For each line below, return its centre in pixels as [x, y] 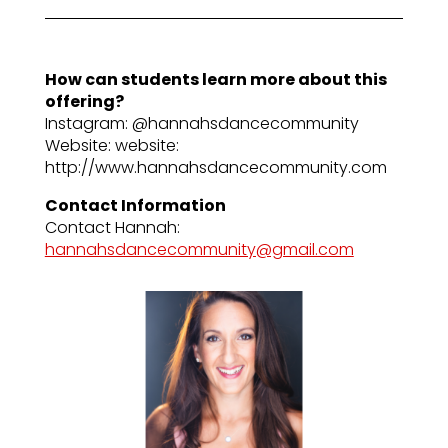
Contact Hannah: [112, 228]
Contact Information [135, 206]
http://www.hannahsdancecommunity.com [215, 168]
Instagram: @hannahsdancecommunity [201, 124]
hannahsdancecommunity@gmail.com [199, 250]
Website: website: [111, 146]
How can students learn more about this [215, 80]
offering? [84, 102]
